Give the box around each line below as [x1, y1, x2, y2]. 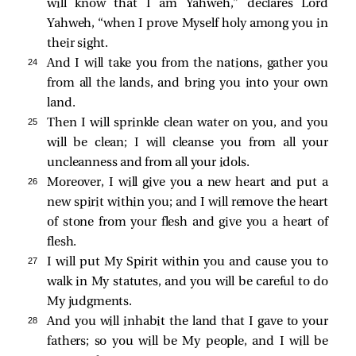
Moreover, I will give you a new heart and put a [47, 176, 328, 189]
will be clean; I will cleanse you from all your [47, 136, 328, 149]
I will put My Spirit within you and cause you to [47, 255, 328, 269]
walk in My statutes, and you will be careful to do [47, 275, 328, 288]
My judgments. [47, 295, 132, 308]
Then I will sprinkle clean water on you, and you [47, 116, 328, 130]
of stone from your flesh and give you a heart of [47, 215, 328, 229]
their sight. [47, 37, 109, 50]
